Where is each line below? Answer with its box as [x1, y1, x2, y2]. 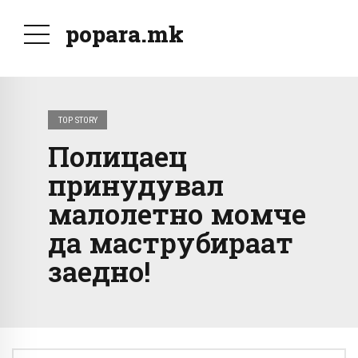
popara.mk [66, 19, 184, 49]
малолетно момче [48, 195, 306, 233]
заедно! [48, 253, 150, 290]
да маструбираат [48, 224, 293, 261]
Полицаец [48, 137, 187, 175]
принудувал [48, 166, 224, 204]
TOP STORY [58, 114, 97, 125]
